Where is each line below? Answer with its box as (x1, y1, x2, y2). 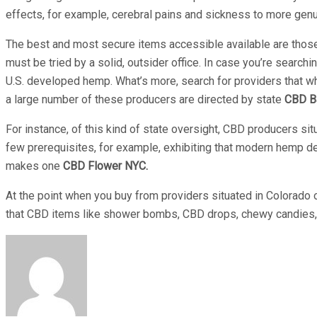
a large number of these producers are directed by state (6, 92, 284, 106)
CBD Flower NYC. (63, 158, 148, 173)
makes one (6, 158, 63, 173)
